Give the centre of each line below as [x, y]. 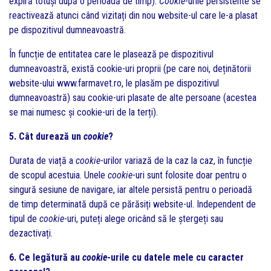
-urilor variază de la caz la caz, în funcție [176, 161]
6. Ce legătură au [46, 257]
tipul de [24, 219]
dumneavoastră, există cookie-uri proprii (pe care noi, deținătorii [130, 69]
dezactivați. [31, 233]
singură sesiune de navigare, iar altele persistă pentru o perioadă [131, 190]
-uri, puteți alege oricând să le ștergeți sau [144, 219]
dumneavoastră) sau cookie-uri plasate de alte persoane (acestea [133, 98]
